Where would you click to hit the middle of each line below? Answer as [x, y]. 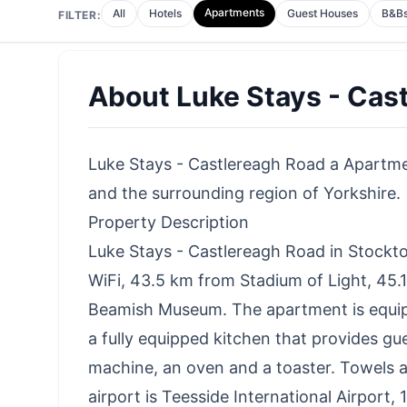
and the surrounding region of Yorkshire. [244, 193]
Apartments [235, 12]
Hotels [166, 13]
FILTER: [80, 15]
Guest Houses [323, 13]
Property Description [169, 222]
